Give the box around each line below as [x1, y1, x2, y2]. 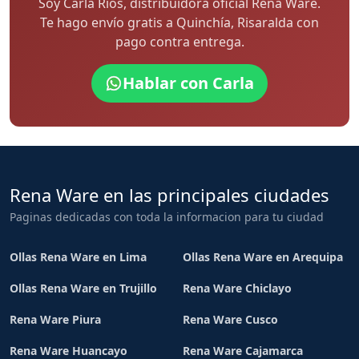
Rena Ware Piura [10, 312, 101, 327]
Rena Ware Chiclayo [183, 280, 292, 296]
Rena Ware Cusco [183, 312, 278, 327]
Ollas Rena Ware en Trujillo [10, 280, 157, 296]
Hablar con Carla [123, 72, 254, 94]
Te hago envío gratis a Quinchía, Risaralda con [40, 14, 319, 31]
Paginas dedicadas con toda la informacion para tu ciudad [10, 209, 324, 224]
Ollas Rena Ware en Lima [10, 249, 147, 264]
